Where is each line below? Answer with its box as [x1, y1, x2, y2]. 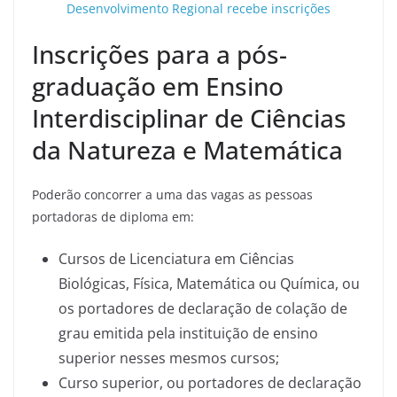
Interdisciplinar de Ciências [32, 101, 346, 135]
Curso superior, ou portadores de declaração [58, 373, 362, 393]
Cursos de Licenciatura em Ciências [58, 249, 294, 269]
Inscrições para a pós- [32, 37, 287, 71]
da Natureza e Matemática [32, 133, 343, 167]
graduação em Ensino [32, 69, 284, 103]
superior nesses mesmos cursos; [58, 348, 279, 368]
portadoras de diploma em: [32, 208, 194, 225]
